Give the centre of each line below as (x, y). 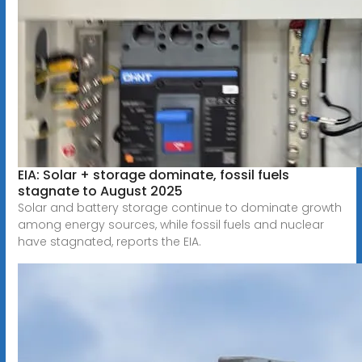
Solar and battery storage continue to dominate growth (179, 207)
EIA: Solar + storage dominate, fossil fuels (153, 175)
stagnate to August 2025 (100, 191)
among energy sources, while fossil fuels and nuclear (170, 224)
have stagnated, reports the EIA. (109, 241)
